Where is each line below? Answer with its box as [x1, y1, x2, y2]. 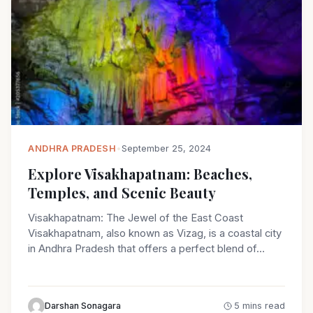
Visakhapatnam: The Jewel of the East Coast [28, 212, 243, 225]
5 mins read [234, 300, 285, 312]
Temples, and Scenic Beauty [28, 183, 216, 203]
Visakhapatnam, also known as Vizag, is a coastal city [28, 227, 282, 240]
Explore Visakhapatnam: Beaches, [28, 164, 252, 184]
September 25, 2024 [122, 143, 211, 154]
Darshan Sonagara [45, 300, 121, 312]
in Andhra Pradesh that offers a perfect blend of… [28, 242, 265, 256]
